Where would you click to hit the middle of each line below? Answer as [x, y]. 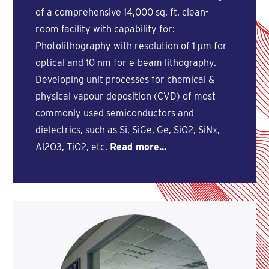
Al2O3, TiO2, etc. [72, 147]
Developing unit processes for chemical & [125, 79]
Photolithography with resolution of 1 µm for [131, 46]
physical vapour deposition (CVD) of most [125, 96]
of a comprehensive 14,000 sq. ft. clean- [122, 12]
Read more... [138, 147]
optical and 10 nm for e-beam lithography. [125, 62]
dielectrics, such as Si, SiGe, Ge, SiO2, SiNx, [127, 130]
